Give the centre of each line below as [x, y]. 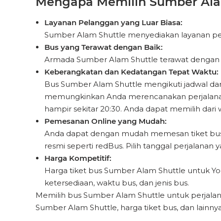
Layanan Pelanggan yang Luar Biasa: [113, 22]
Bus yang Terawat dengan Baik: [104, 47]
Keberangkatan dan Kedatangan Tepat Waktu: [131, 72]
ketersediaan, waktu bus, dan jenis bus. [117, 183]
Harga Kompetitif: [78, 158]
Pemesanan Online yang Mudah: [106, 121]
